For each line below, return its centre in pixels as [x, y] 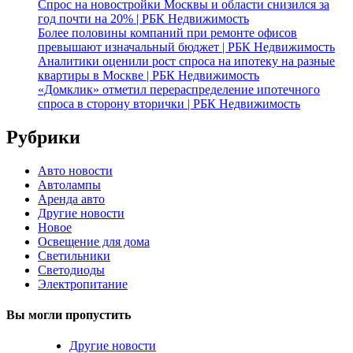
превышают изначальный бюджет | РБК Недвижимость [186, 46]
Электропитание [83, 284]
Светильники [74, 255]
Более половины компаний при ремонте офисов [167, 32]
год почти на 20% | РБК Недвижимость [143, 18]
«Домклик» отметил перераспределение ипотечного [179, 89]
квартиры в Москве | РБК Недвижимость [149, 75]
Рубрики [43, 137]
